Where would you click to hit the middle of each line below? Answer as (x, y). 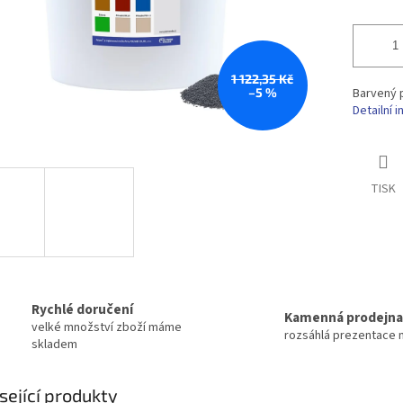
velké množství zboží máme (107, 327)
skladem (54, 344)
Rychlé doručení (82, 309)
